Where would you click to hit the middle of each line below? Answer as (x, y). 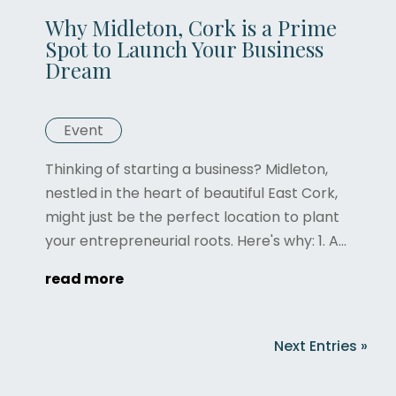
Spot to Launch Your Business (184, 48)
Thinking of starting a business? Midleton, (187, 169)
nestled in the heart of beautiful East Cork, (191, 193)
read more (84, 278)
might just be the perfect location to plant (192, 217)
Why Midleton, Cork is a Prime (191, 27)
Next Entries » (321, 346)
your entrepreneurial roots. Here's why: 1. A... (196, 240)
